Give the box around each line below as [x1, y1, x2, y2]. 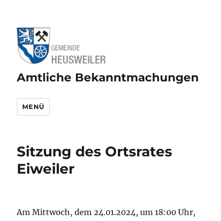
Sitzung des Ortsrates [17, 143, 173, 160]
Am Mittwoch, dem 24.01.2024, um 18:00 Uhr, [17, 207, 196, 217]
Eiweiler [17, 160, 75, 177]
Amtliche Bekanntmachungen [17, 70, 199, 84]
